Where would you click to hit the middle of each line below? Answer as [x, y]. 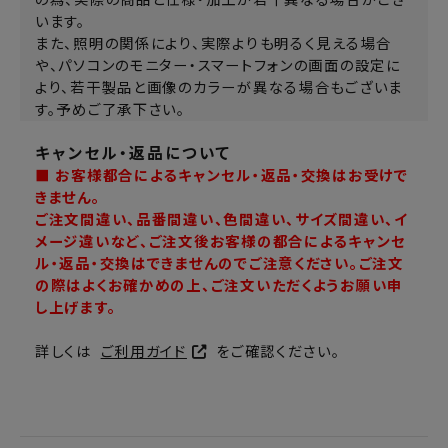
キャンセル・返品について [133, 153]
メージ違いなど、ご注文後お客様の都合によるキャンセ [221, 242]
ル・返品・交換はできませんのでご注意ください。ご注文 [219, 264]
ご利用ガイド [143, 352]
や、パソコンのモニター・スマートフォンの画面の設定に [218, 66]
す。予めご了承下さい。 [110, 110]
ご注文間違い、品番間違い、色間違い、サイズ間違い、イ [222, 220]
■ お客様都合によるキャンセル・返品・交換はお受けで [222, 176]
